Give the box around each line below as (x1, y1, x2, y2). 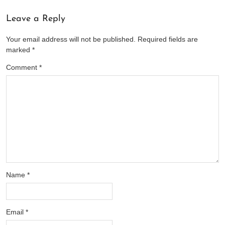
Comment (6, 63, 39, 71)
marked (6, 45, 32, 54)
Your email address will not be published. (6, 35, 136, 43)
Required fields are (138, 35, 198, 43)
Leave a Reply (6, 14, 65, 24)
